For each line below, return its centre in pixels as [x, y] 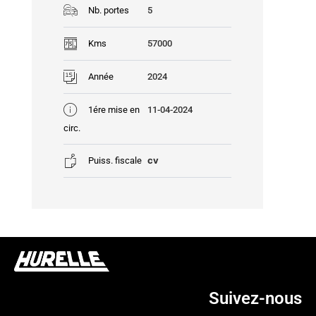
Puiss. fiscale [115, 160]
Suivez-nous [255, 298]
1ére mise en [114, 109]
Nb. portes [108, 10]
